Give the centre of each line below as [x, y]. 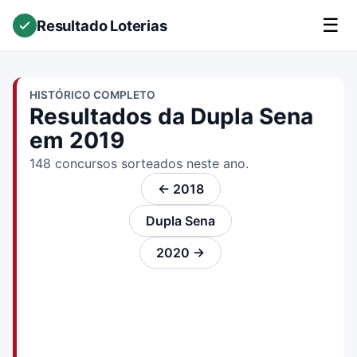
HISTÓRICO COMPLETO [92, 95]
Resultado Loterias [102, 25]
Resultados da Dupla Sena [171, 116]
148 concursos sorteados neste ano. [139, 163]
